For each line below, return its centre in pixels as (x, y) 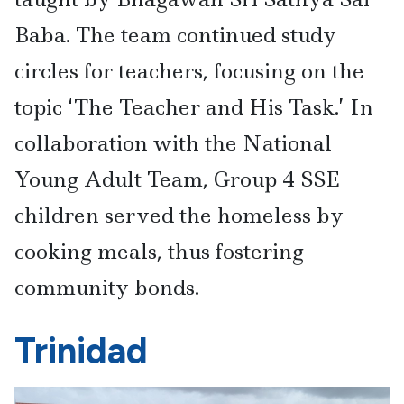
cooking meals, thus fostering (159, 252)
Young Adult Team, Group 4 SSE (177, 179)
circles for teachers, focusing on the (189, 71)
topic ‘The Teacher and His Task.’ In (194, 107)
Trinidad (81, 351)
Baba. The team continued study (175, 35)
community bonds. (107, 288)
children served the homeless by (179, 216)
